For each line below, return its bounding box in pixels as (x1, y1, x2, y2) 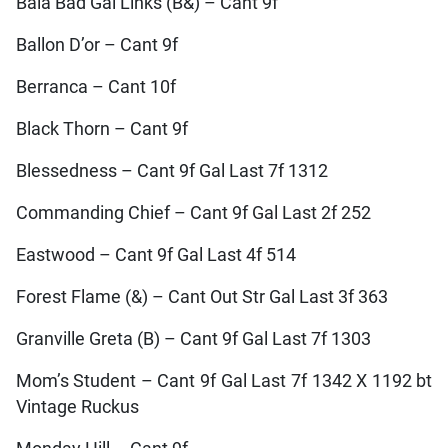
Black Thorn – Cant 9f (15, 118, 188, 139)
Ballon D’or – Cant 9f (15, 34, 178, 55)
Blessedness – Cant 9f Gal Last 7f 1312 (15, 160, 328, 181)
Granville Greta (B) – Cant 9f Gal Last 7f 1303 (15, 328, 371, 349)
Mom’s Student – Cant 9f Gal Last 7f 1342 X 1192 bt (15, 370, 433, 391)
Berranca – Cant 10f (15, 76, 176, 97)
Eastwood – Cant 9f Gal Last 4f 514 (15, 244, 296, 265)
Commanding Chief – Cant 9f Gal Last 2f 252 (15, 202, 371, 223)
